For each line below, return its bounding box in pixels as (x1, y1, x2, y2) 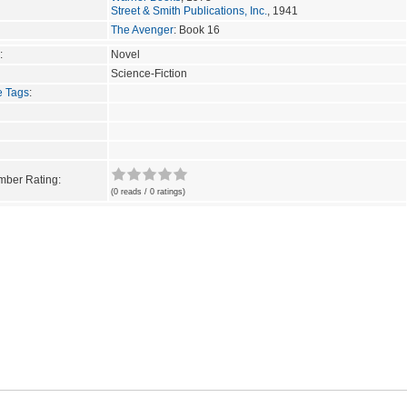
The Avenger (111, 23, 174, 36)
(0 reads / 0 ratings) (111, 186, 185, 196)
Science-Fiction (111, 66, 187, 80)
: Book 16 (174, 23, 220, 36)
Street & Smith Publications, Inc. (111, 4, 267, 17)
